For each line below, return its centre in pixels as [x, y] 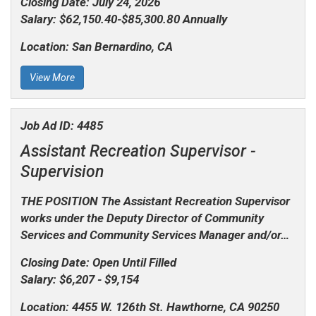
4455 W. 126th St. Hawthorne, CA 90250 [175, 307]
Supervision [62, 172]
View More [52, 77]
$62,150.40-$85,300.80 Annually [143, 19]
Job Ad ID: [48, 126]
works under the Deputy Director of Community [142, 218]
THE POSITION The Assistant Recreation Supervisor [155, 201]
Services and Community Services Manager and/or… [154, 235]
